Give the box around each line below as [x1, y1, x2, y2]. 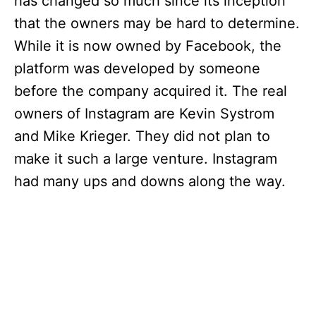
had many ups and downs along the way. [14, 173, 286, 190]
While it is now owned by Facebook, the [14, 37, 281, 55]
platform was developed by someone [14, 60, 260, 78]
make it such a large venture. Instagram [14, 150, 277, 168]
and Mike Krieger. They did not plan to [14, 128, 270, 145]
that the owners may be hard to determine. [14, 15, 300, 32]
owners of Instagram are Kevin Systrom [14, 105, 274, 123]
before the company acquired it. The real [14, 83, 287, 100]
